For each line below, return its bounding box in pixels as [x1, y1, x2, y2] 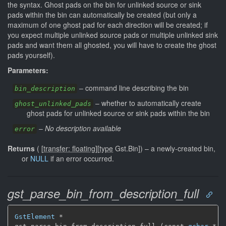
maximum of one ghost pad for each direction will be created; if [8, 19, 208, 30]
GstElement [15, 212, 55, 220]
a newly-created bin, [151, 143, 215, 153]
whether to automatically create [101, 97, 201, 108]
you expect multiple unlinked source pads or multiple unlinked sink [8, 29, 218, 40]
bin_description [15, 84, 75, 92]
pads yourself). [8, 49, 55, 60]
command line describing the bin [85, 82, 189, 93]
